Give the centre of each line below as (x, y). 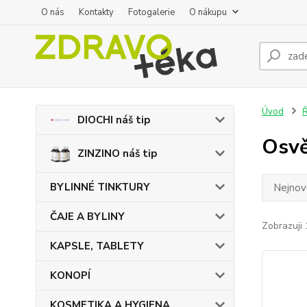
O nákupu (208, 12)
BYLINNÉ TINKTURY (100, 187)
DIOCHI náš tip (114, 120)
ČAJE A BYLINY (87, 217)
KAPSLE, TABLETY (97, 246)
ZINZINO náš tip (117, 153)
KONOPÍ (70, 275)
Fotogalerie (151, 12)
